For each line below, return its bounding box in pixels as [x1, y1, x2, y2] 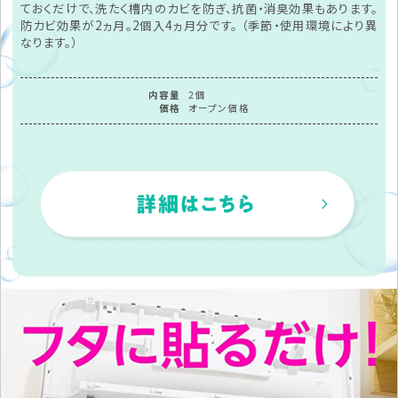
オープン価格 [188, 100, 250, 115]
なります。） [20, 33, 78, 51]
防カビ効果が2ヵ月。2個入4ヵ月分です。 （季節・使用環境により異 [20, 16, 378, 34]
